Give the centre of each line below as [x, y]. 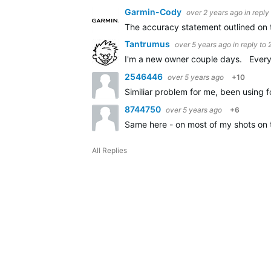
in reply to [250, 44]
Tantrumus [148, 44]
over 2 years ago [214, 12]
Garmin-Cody [154, 12]
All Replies [109, 150]
